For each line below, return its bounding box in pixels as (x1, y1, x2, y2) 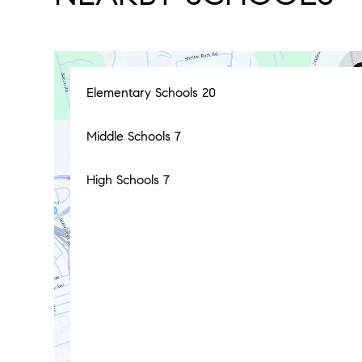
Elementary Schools (86, 85, 203, 100)
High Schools (86, 172, 164, 187)
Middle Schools (86, 128, 175, 144)
